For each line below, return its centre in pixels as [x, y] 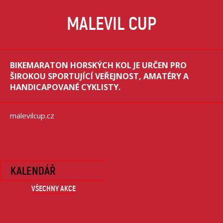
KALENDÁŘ [33, 170]
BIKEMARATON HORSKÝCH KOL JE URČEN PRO [98, 65]
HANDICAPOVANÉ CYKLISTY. [65, 87]
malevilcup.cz [32, 115]
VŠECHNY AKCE [53, 188]
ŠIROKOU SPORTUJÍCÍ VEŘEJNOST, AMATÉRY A [99, 76]
